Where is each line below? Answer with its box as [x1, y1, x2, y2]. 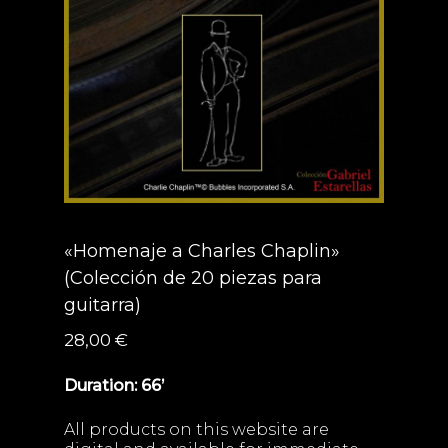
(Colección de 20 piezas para [64, 266, 322, 289]
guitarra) [64, 293, 141, 316]
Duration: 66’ [64, 376, 164, 396]
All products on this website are [64, 420, 329, 440]
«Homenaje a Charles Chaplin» [64, 239, 340, 262]
